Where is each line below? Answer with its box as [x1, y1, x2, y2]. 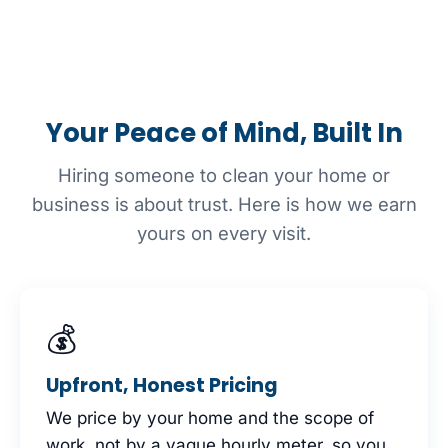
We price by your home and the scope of [46, 407, 374, 428]
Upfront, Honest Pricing [46, 372, 278, 400]
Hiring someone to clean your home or [58, 164, 390, 187]
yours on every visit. [137, 222, 311, 245]
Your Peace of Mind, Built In [45, 115, 403, 152]
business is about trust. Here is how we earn [31, 193, 417, 216]
